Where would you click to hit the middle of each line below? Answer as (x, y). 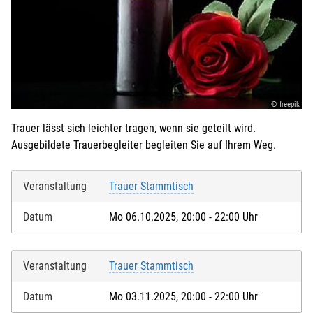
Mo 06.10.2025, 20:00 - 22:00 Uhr (183, 217)
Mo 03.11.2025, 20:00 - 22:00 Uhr (183, 296)
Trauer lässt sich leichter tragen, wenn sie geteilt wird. (133, 128)
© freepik (285, 104)
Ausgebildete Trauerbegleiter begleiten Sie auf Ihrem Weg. (144, 145)
